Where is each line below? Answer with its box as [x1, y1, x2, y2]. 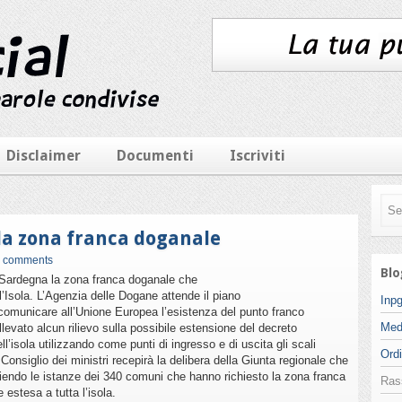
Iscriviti [230, 147, 285, 164]
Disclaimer [6, 147, 81, 164]
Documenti [117, 147, 194, 164]
